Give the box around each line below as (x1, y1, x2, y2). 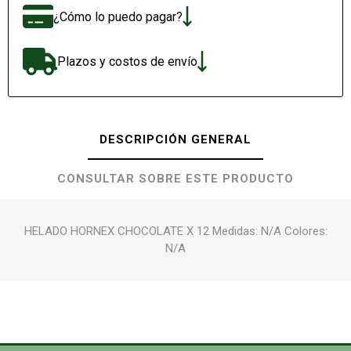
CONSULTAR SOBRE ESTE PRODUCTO (57, 171, 294, 186)
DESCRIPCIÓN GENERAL (100, 132, 251, 147)
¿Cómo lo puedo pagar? (52, 9, 183, 24)
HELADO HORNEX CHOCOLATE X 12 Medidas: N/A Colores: (24, 223, 327, 238)
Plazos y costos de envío (56, 54, 197, 70)
